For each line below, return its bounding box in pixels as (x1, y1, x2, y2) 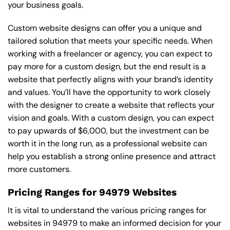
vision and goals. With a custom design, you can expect (8, 112, 214, 124)
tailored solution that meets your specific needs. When (8, 35, 213, 47)
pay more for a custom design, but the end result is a (8, 61, 206, 72)
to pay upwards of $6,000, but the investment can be (8, 125, 209, 137)
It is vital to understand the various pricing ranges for (8, 204, 206, 216)
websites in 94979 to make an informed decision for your (8, 217, 221, 228)
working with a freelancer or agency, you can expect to (8, 48, 212, 60)
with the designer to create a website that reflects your (8, 100, 215, 111)
